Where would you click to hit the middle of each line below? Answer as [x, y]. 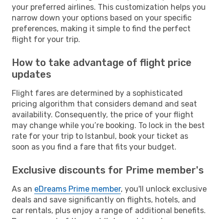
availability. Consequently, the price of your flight [103, 114]
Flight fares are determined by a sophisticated [97, 93]
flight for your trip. [46, 39]
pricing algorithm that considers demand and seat [104, 104]
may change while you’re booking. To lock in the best [108, 125]
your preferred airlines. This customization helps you [109, 7]
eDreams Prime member [77, 189]
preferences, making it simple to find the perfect [101, 28]
